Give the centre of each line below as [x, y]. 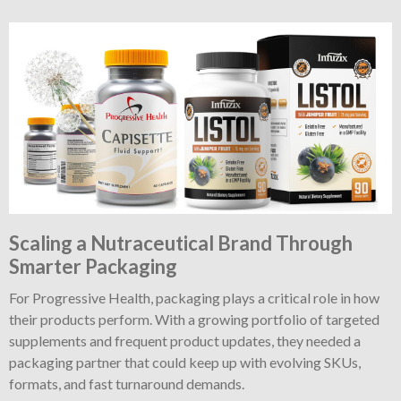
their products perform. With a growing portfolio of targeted [194, 320]
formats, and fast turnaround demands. [127, 384]
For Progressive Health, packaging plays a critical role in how [194, 298]
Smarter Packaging [93, 267]
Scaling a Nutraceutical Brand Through [181, 243]
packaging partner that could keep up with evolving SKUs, [185, 363]
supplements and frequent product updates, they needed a [185, 341]
